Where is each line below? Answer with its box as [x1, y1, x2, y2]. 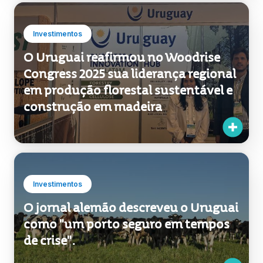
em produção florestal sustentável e [23, 29, 232, 45]
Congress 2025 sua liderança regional [23, 13, 236, 29]
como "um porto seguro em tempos [23, 163, 230, 179]
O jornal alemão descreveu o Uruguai [23, 147, 238, 163]
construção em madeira [23, 46, 162, 62]
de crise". [23, 180, 76, 195]
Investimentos [33, 126, 82, 136]
